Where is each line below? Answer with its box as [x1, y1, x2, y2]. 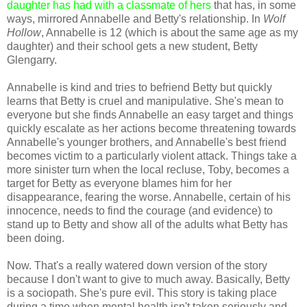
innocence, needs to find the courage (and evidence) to [7, 204, 273, 217]
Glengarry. [7, 53, 57, 66]
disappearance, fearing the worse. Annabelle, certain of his [7, 191, 291, 203]
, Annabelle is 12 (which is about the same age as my [41, 26, 298, 38]
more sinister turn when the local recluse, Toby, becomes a [7, 163, 289, 175]
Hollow [7, 26, 41, 38]
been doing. [7, 232, 64, 244]
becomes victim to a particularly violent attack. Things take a [7, 149, 297, 162]
